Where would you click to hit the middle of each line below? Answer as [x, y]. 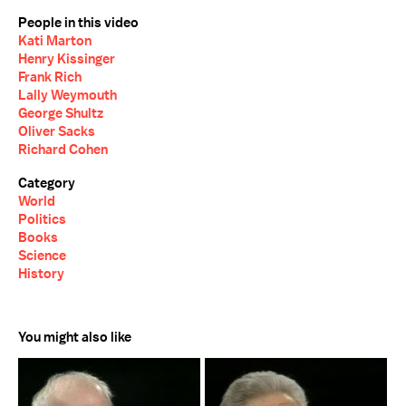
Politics [42, 219]
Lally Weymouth [68, 95]
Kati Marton [55, 41]
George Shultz [61, 113]
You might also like [75, 337]
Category [47, 183]
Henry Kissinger [67, 59]
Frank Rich [50, 77]
